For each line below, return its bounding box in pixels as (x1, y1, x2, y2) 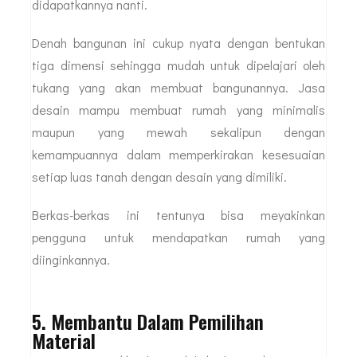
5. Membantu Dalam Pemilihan (32, 306, 264, 335)
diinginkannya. (32, 250, 110, 268)
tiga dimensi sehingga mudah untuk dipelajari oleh (32, 56, 325, 73)
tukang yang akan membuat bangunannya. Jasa (32, 78, 325, 96)
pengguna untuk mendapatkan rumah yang (32, 228, 325, 245)
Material (32, 325, 96, 355)
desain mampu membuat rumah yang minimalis (32, 100, 325, 118)
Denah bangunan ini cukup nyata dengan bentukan (32, 33, 325, 51)
